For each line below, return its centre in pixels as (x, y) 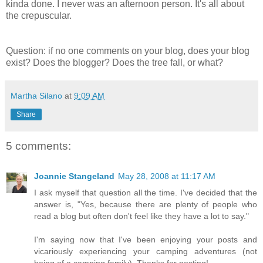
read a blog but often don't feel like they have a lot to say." (141, 216)
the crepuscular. (39, 15)
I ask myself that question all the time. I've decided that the (146, 193)
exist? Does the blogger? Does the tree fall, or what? (114, 62)
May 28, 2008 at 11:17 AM (167, 176)
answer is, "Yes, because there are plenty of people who (146, 205)
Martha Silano (36, 95)
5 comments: (38, 146)
